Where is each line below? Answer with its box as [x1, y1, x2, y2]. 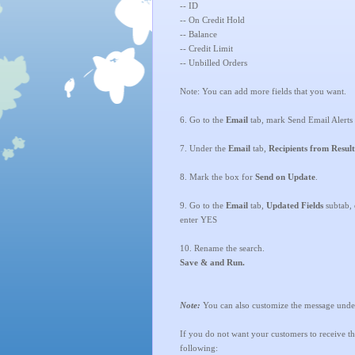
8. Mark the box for [180, 172, 253, 181]
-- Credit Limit [180, 44, 233, 53]
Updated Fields [266, 200, 323, 210]
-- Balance [180, 29, 217, 39]
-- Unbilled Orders [180, 58, 247, 67]
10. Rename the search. [180, 243, 265, 253]
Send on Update [253, 172, 315, 181]
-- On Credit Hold [180, 15, 245, 25]
